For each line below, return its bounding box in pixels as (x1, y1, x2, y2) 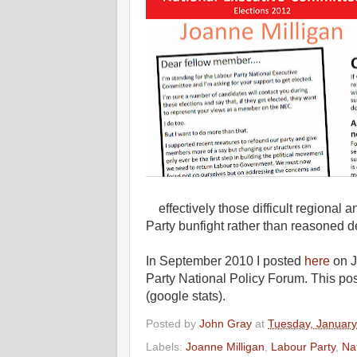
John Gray (199, 316, 252, 330)
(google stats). (146, 288, 226, 303)
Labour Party (271, 340, 335, 354)
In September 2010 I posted (146, 253, 304, 268)
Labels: (146, 340, 186, 354)
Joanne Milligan (186, 340, 265, 354)
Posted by (146, 316, 199, 330)
